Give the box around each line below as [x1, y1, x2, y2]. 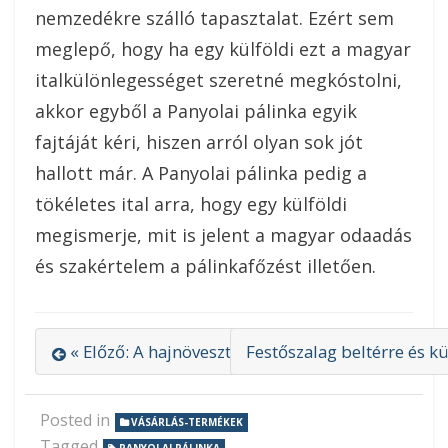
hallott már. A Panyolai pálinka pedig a [35, 161, 367, 186]
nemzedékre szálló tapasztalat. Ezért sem [35, 6, 394, 31]
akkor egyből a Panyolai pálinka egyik [35, 99, 357, 124]
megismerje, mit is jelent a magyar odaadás [35, 223, 412, 248]
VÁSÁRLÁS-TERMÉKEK [131, 415, 243, 430]
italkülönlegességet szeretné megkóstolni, [35, 68, 402, 93]
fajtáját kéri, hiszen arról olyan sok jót [35, 130, 363, 155]
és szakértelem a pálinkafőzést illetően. [35, 254, 376, 279]
